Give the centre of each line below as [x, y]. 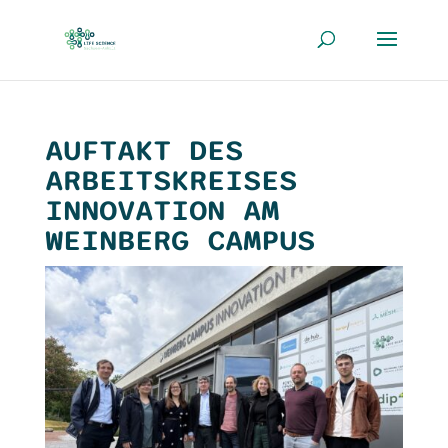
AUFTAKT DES [143, 151]
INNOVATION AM [161, 211]
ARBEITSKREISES [170, 181]
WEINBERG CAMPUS [179, 241]
